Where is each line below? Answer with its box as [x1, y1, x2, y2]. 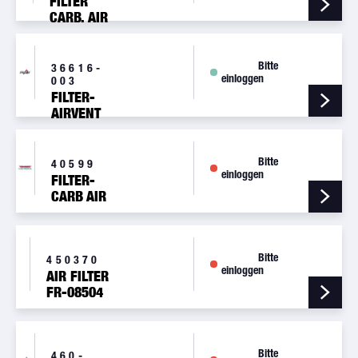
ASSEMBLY [49, 25, 112, 42]
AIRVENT [50, 105, 101, 122]
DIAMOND [46, 300, 103, 317]
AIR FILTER [46, 268, 109, 285]
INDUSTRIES [46, 332, 117, 349]
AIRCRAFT [46, 316, 105, 333]
